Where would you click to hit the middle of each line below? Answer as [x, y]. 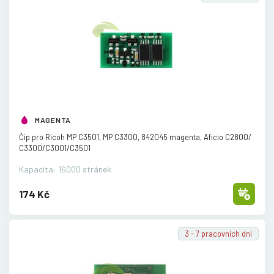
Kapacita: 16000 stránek [65, 169]
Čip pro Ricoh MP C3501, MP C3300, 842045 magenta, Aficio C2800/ [135, 137]
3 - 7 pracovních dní [219, 233]
